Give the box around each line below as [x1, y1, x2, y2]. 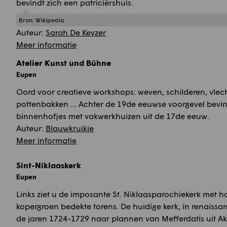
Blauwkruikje [46, 123, 94, 133]
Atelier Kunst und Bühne [16, 57, 111, 67]
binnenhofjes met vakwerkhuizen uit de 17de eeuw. [16, 110, 209, 121]
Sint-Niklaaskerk [16, 160, 81, 170]
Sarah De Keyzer [46, 27, 106, 37]
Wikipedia [35, 16, 64, 24]
